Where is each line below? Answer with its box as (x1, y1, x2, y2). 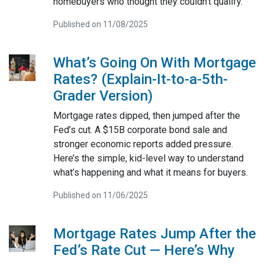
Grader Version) (53, 87, 153, 104)
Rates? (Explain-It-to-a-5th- (53, 70, 228, 88)
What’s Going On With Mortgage (53, 54, 256, 71)
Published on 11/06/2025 (53, 190, 148, 200)
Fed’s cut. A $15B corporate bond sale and (53, 124, 227, 135)
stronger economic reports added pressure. (53, 138, 233, 150)
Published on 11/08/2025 (53, 19, 148, 29)
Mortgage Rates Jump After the (53, 225, 256, 242)
